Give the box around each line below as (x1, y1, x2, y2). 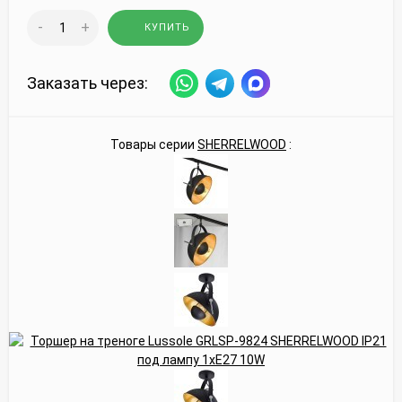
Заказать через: (27, 74, 148, 93)
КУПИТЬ (144, 21, 190, 33)
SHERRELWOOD (197, 136, 286, 152)
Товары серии (110, 136, 197, 152)
